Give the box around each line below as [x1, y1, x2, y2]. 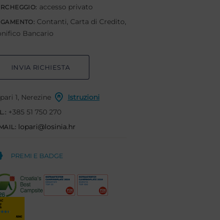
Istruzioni [67, 93, 100, 102]
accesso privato [37, 2, 93, 11]
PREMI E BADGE [9, 152, 63, 160]
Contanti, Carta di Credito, [35, 17, 127, 26]
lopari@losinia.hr [18, 122, 76, 131]
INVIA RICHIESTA [11, 63, 70, 71]
